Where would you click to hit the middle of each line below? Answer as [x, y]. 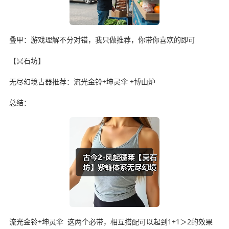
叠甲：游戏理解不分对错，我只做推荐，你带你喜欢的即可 [102, 39]
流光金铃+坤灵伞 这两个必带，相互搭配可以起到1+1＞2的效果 [111, 221]
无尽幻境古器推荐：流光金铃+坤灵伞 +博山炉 [82, 81]
